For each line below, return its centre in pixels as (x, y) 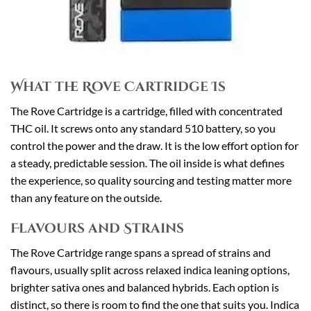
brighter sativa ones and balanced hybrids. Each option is (145, 287)
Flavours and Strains (97, 229)
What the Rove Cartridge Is (118, 87)
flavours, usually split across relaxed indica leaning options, (150, 270)
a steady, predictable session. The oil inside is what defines (148, 162)
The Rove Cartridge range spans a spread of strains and (141, 253)
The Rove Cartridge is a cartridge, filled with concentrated (146, 110)
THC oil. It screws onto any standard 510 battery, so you (143, 128)
